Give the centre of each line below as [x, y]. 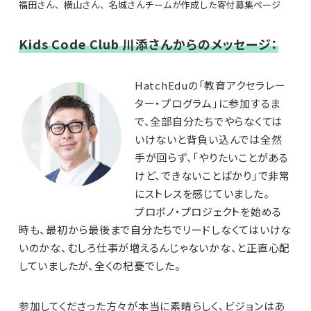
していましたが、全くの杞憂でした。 [100, 266]
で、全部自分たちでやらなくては [209, 121]
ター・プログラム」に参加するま [208, 103]
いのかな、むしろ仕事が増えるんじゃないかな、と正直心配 [154, 248]
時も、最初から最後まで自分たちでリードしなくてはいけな [155, 230]
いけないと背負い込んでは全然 [208, 140]
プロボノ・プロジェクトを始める [208, 212]
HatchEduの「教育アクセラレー [210, 85]
